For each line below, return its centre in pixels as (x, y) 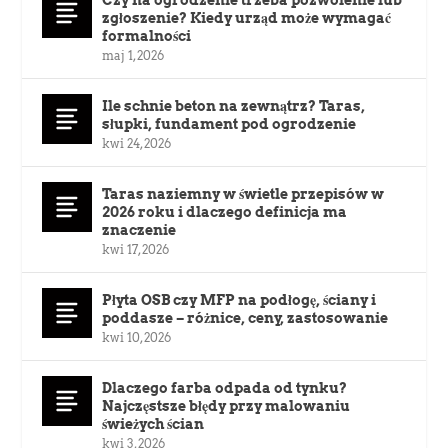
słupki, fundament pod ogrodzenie (229, 123)
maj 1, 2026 (133, 55)
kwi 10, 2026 (137, 337)
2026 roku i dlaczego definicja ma (225, 211)
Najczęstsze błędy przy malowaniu (226, 405)
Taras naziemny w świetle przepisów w (243, 193)
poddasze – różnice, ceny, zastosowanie (245, 317)
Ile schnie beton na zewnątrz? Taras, (234, 105)
